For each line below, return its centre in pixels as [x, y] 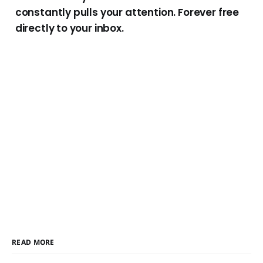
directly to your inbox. [69, 28]
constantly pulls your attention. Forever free [127, 13]
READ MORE [33, 242]
